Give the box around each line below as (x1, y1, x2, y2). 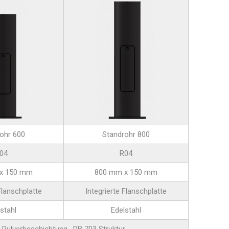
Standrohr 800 (102, 130, 150, 139)
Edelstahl (111, 205, 141, 215)
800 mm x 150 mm (95, 168, 157, 177)
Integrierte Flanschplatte (85, 187, 167, 196)
